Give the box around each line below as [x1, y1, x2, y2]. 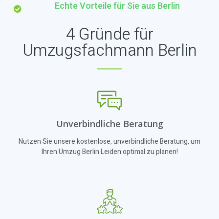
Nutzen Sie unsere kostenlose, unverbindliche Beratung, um [19, 136, 200, 147]
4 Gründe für [66, 22, 153, 47]
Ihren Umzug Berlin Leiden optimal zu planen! [41, 147, 178, 157]
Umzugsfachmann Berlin [22, 39, 197, 63]
